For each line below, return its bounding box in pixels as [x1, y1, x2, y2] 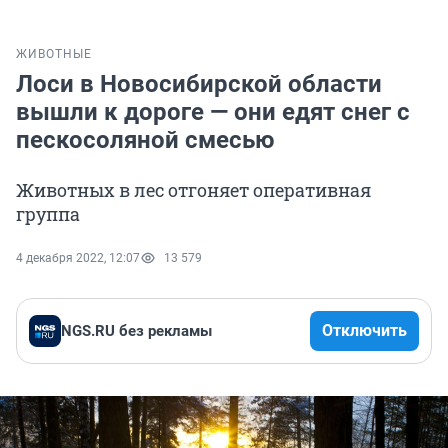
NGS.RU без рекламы [61, 322, 212, 341]
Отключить [322, 321, 407, 341]
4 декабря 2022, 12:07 [16, 251, 140, 266]
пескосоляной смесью [16, 126, 274, 155]
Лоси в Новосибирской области [16, 70, 382, 99]
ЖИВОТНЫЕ [16, 47, 92, 62]
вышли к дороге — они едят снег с [16, 98, 410, 127]
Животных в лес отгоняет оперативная [16, 178, 371, 203]
